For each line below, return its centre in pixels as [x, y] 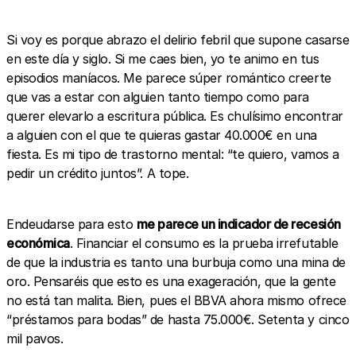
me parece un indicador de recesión [238, 224]
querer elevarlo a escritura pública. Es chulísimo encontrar [175, 116]
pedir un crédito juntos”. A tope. [98, 173]
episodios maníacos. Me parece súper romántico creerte [169, 77]
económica [38, 243]
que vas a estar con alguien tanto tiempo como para [158, 97]
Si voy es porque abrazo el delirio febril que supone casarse [178, 39]
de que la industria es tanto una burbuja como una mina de [176, 262]
